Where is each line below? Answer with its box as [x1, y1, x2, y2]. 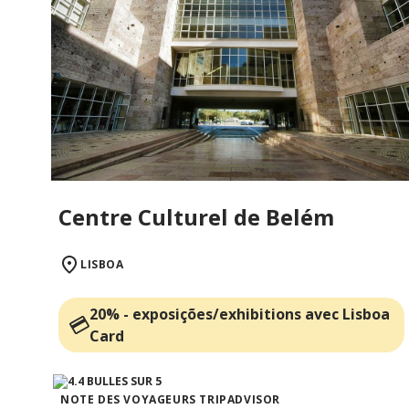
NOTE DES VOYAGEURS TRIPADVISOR [60, 391, 280, 407]
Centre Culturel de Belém [58, 201, 334, 232]
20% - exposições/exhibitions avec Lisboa [89, 303, 390, 324]
